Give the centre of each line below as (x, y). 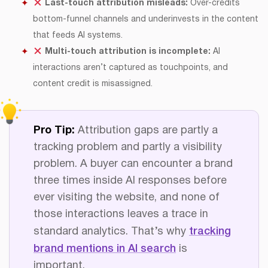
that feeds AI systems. (78, 36)
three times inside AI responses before (130, 181)
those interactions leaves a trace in (121, 215)
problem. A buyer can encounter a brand (133, 165)
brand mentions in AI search (105, 249)
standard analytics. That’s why (111, 232)
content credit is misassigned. (93, 84)
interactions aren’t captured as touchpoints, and (130, 68)
